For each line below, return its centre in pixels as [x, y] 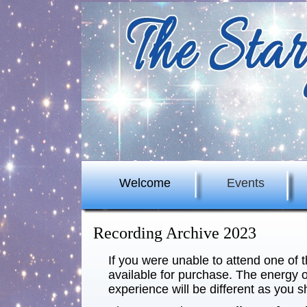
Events [246, 183]
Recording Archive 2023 [175, 233]
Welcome [145, 183]
